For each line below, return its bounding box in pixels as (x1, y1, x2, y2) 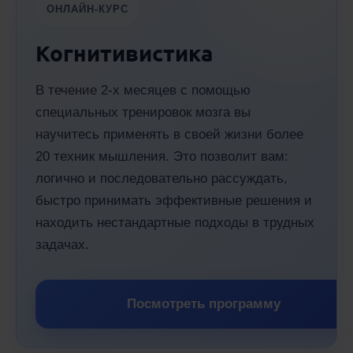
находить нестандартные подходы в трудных (35, 215, 314, 230)
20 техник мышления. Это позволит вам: (35, 149, 288, 164)
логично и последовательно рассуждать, (35, 171, 288, 186)
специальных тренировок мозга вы (35, 105, 251, 120)
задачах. (35, 237, 89, 252)
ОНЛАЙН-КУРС (46, 3, 129, 15)
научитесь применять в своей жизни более (35, 127, 303, 142)
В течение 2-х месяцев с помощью (35, 83, 251, 98)
